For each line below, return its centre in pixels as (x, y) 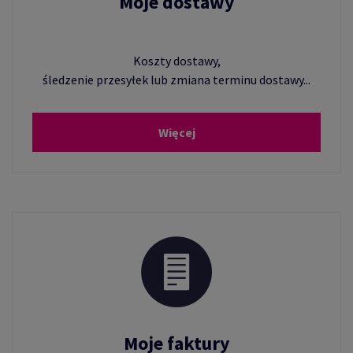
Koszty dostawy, (176, 61)
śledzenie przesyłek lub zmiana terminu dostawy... (176, 80)
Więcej (176, 132)
